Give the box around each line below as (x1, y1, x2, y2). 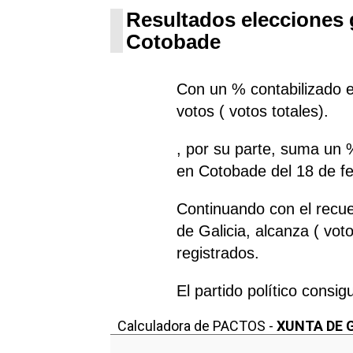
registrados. (176, 243, 260, 262)
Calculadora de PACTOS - (117, 317, 277, 334)
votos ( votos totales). (176, 102, 329, 120)
